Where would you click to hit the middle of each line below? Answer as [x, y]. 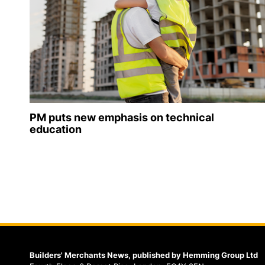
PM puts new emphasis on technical [122, 118]
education [56, 130]
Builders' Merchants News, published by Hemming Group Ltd [144, 255]
